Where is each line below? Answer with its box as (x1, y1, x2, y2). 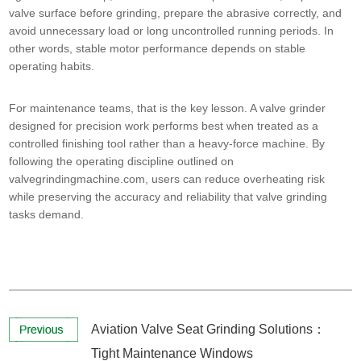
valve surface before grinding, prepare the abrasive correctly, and (9, 6, 342, 20)
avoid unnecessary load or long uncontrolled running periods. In (9, 24, 334, 38)
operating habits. (9, 60, 95, 73)
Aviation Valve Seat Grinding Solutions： (91, 322, 326, 337)
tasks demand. (9, 208, 85, 222)
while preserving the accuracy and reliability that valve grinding (9, 190, 328, 204)
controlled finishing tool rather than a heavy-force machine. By (9, 137, 326, 151)
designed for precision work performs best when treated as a (9, 119, 319, 133)
